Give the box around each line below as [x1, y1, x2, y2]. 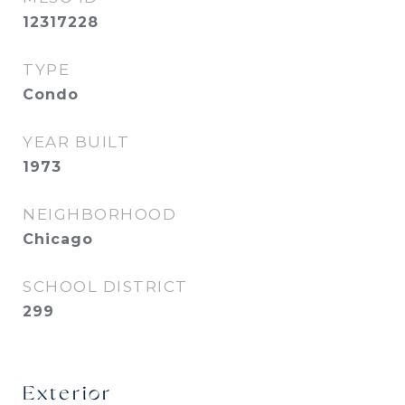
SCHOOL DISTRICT [23, 278, 188, 296]
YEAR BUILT [23, 133, 129, 151]
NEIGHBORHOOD [23, 205, 176, 223]
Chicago [23, 231, 93, 248]
